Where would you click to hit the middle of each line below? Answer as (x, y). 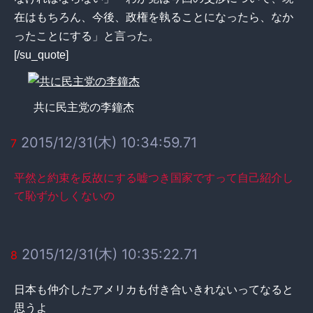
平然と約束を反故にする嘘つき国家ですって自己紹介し (154, 177)
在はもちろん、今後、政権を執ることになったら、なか (154, 17)
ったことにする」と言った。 (87, 36)
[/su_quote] (41, 54)
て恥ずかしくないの (64, 195)
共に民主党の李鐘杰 (84, 107)
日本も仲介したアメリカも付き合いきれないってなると (154, 289)
